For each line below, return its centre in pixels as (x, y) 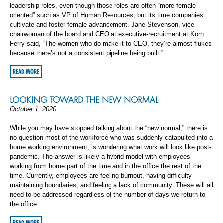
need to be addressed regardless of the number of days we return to (108, 194)
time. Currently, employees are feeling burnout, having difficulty (101, 175)
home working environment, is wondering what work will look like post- (111, 147)
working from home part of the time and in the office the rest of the (106, 166)
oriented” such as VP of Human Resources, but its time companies (107, 15)
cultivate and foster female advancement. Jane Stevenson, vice (102, 25)
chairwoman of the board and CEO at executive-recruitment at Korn (107, 34)
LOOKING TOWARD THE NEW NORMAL (84, 100)
